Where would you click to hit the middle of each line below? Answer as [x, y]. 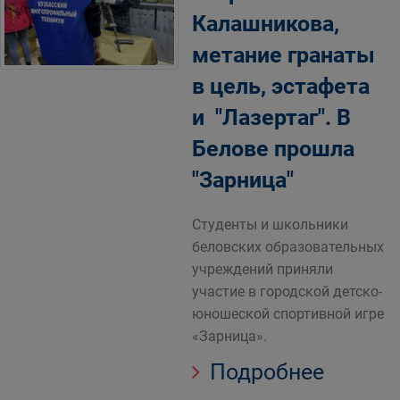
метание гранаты [283, 55]
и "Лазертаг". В [271, 117]
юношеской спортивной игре [288, 314]
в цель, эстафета [281, 86]
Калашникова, [266, 24]
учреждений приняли [262, 269]
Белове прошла [273, 149]
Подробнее [264, 372]
